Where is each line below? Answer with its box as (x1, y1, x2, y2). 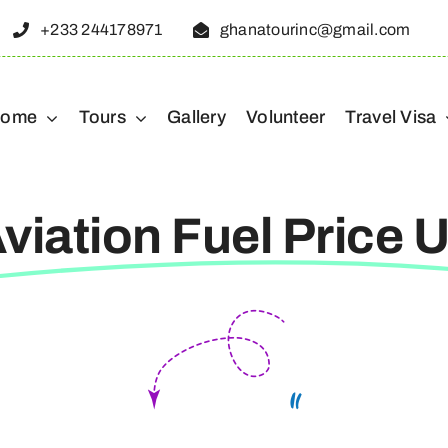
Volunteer (246, 107, 326, 127)
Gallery (167, 107, 227, 127)
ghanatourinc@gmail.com (219, 21, 411, 38)
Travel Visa (345, 107, 437, 127)
